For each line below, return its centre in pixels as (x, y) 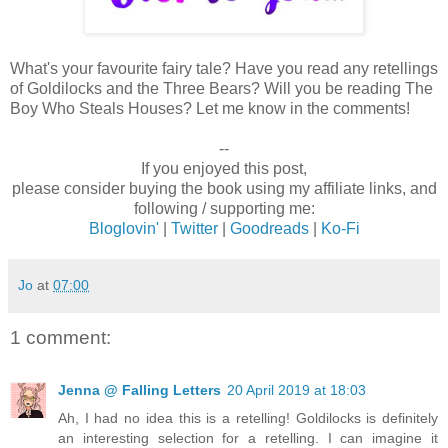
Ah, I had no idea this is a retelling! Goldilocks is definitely (248, 417)
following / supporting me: (224, 209)
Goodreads (269, 229)
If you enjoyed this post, (224, 169)
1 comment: (60, 338)
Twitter (194, 229)
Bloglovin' (123, 229)
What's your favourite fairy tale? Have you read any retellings (224, 69)
